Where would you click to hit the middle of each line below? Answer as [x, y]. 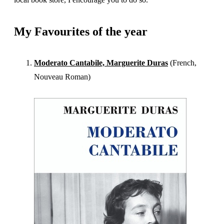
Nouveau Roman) [62, 77]
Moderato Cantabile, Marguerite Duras [101, 63]
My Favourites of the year [81, 31]
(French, [183, 63]
